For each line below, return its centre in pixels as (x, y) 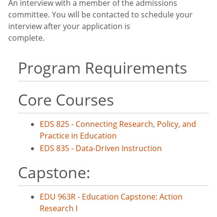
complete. (48, 38)
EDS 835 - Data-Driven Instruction (101, 148)
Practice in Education (78, 136)
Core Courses (66, 100)
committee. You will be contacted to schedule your (101, 15)
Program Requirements (102, 68)
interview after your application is (69, 26)
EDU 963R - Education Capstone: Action (111, 197)
